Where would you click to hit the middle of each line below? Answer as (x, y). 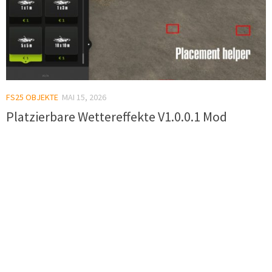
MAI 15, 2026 (84, 97)
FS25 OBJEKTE (32, 97)
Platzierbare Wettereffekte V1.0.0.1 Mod (117, 116)
